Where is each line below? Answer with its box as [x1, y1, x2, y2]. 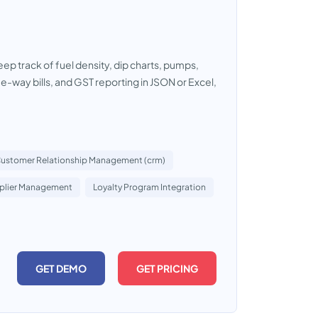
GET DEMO [35, 262, 87, 275]
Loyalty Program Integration [93, 182, 206, 192]
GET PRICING [136, 262, 198, 275]
